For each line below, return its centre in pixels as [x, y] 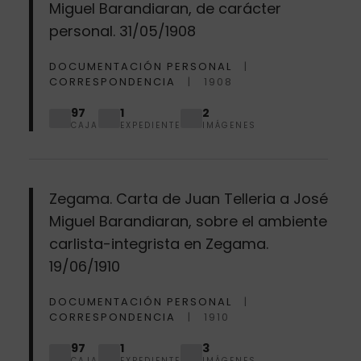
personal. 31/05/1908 [122, 31]
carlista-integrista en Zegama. [158, 243]
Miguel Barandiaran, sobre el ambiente [188, 221]
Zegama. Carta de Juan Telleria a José [188, 198]
